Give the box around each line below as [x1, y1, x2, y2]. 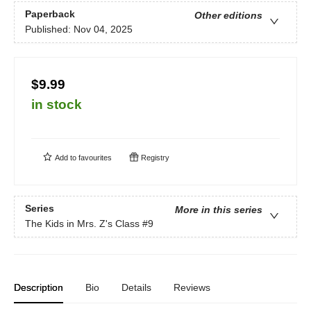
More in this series [175, 204, 262, 216]
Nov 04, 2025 [74, 24, 133, 35]
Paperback [25, 8, 75, 20]
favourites [78, 153, 112, 162]
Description [14, 281, 63, 293]
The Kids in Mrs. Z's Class [25, 218, 140, 230]
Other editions [194, 10, 262, 22]
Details [121, 281, 151, 293]
